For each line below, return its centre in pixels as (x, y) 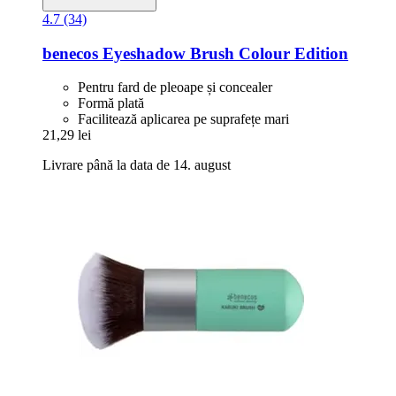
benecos (70, 53)
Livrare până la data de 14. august (137, 165)
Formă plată (111, 103)
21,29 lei (67, 135)
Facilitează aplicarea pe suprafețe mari (183, 119)
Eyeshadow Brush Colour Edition (223, 53)
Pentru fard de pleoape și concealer (175, 88)
